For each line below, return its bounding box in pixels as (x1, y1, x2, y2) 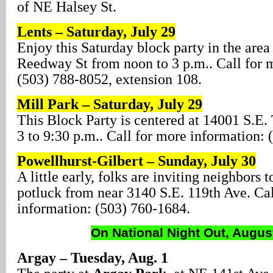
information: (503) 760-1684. (17, 200, 190, 217)
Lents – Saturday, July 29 (17, 23, 175, 40)
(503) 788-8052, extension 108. (17, 71, 202, 88)
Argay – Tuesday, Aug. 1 (17, 249, 168, 266)
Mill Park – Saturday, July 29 (17, 96, 202, 113)
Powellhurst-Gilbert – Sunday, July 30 (17, 152, 256, 169)
